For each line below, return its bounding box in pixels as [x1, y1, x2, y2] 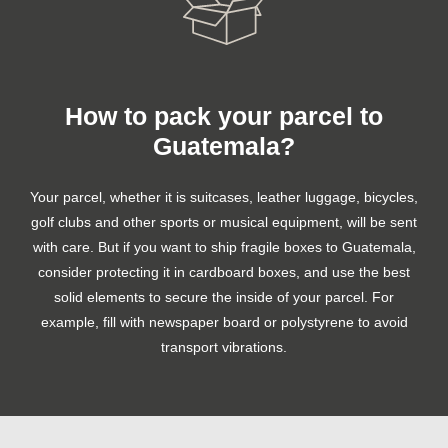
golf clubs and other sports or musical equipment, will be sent [31, 213, 417, 230]
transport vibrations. [161, 338, 287, 355]
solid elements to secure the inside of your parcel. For [54, 288, 394, 305]
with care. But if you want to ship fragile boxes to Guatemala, [32, 238, 416, 255]
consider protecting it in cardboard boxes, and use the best [38, 263, 410, 280]
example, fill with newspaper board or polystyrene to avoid [40, 313, 408, 330]
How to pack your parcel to [65, 101, 383, 130]
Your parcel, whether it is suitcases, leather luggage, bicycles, [30, 188, 418, 205]
